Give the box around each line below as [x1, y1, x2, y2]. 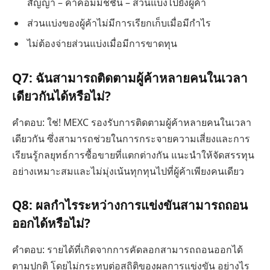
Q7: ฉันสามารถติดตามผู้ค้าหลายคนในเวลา [12, 69, 248, 87]
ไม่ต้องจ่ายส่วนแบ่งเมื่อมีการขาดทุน [27, 36, 177, 50]
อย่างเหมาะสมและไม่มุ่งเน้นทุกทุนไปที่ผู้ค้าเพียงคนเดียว [12, 164, 244, 178]
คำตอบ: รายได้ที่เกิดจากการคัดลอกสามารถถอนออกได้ [12, 242, 243, 256]
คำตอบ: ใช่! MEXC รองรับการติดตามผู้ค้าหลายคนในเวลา [12, 115, 251, 129]
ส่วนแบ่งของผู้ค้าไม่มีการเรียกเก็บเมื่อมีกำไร [27, 16, 211, 30]
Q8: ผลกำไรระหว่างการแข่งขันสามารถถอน [12, 196, 248, 214]
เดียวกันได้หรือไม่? [12, 87, 111, 105]
